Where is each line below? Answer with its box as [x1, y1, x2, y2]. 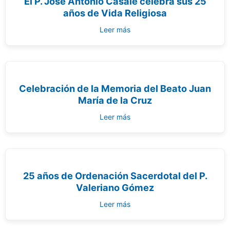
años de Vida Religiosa [63, 7, 167, 18]
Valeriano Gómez [76, 182, 154, 193]
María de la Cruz [78, 94, 152, 106]
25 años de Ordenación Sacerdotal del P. [23, 170, 207, 181]
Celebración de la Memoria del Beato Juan [19, 83, 211, 94]
